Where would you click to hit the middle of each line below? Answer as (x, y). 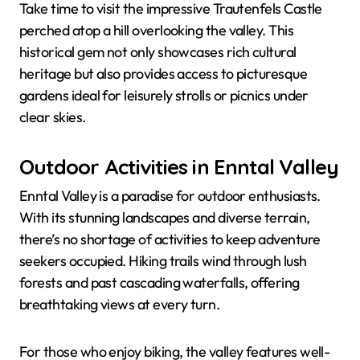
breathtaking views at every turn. (120, 305)
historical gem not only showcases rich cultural (158, 51)
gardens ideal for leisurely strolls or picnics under (164, 95)
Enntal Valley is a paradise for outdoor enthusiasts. (170, 196)
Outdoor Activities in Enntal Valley (179, 166)
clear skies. (53, 117)
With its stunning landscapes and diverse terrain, (165, 218)
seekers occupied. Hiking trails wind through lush (163, 261)
